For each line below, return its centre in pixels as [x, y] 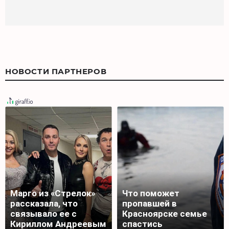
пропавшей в [150, 204]
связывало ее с [43, 214]
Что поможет [151, 193]
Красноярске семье [165, 214]
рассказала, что [44, 204]
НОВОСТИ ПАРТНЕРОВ [56, 71]
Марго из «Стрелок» [53, 193]
